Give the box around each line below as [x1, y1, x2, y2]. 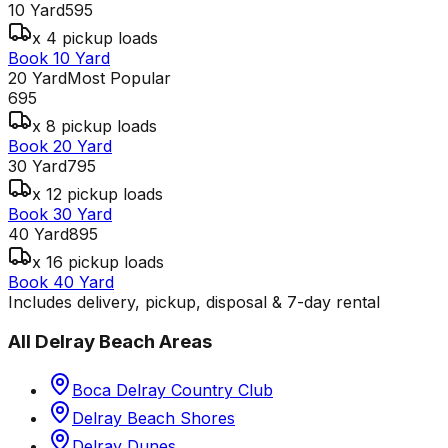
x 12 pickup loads [32, 183, 163, 204]
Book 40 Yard [8, 271, 114, 292]
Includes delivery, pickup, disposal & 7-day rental [8, 291, 380, 312]
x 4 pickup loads [32, 27, 158, 48]
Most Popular [67, 67, 171, 88]
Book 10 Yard [8, 47, 110, 68]
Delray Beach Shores [72, 408, 235, 429]
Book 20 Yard [8, 135, 112, 156]
